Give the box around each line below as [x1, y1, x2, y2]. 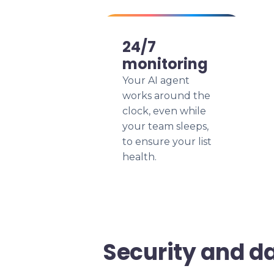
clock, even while [122, 105, 206, 117]
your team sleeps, [122, 120, 209, 132]
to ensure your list [122, 136, 212, 147]
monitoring [122, 54, 208, 74]
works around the [122, 90, 210, 102]
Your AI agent [122, 75, 190, 86]
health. [122, 151, 157, 163]
